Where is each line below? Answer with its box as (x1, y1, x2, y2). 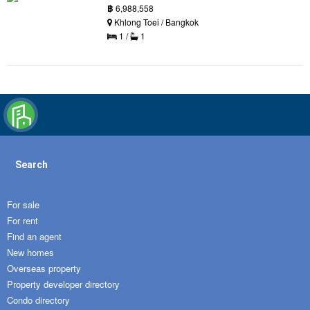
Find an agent (7, 229, 62, 243)
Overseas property (7, 261, 81, 275)
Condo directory (7, 293, 70, 307)
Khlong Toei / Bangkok (112, 15, 199, 28)
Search (15, 158, 48, 170)
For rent (7, 213, 38, 227)
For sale (7, 197, 39, 211)
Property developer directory (7, 277, 120, 291)
